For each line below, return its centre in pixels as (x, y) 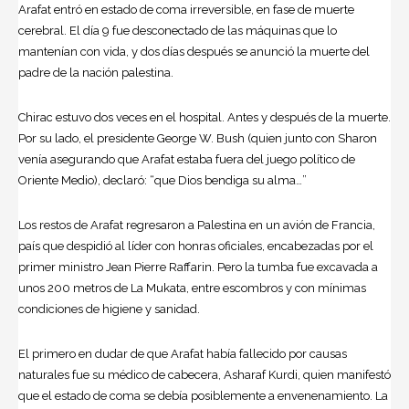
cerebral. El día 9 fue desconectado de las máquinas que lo (178, 31)
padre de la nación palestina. (96, 73)
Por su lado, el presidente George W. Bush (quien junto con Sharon (198, 139)
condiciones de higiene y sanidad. (109, 309)
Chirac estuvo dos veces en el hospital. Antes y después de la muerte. (204, 118)
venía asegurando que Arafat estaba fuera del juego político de (187, 160)
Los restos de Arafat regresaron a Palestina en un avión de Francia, (197, 225)
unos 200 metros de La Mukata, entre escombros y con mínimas (192, 288)
